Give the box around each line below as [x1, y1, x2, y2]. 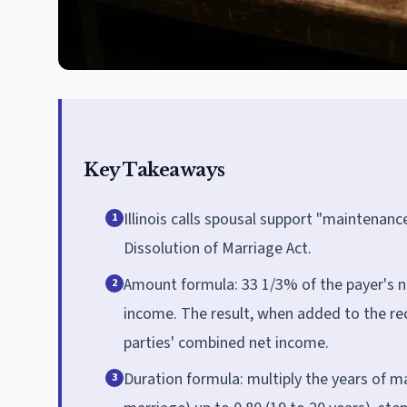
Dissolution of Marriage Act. [124, 236, 312, 260]
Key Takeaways [84, 158, 225, 181]
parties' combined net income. [124, 331, 329, 354]
